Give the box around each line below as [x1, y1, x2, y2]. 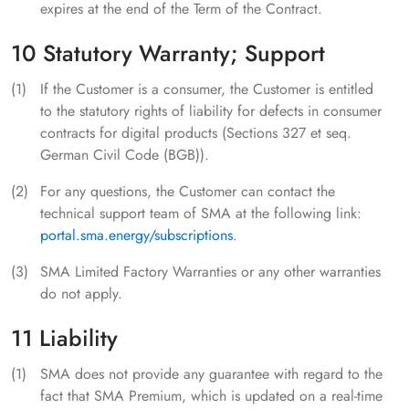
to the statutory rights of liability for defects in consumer [40, 100, 382, 122]
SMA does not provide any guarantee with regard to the [40, 363, 383, 385]
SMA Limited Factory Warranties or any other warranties [40, 261, 381, 283]
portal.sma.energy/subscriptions [40, 225, 233, 246]
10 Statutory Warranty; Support [11, 37, 325, 70]
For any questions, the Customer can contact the [40, 181, 335, 203]
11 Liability [11, 321, 118, 355]
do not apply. [40, 283, 122, 305]
